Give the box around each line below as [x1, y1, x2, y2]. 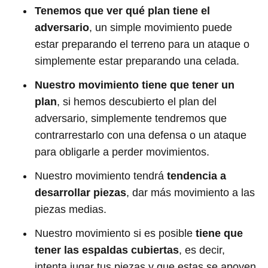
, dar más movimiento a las [126, 186, 255, 199]
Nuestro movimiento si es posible [35, 227, 196, 239]
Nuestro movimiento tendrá [35, 169, 167, 182]
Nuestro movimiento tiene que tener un [35, 78, 234, 91]
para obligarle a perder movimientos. [35, 145, 209, 158]
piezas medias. [35, 203, 106, 215]
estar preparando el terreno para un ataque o [35, 38, 249, 50]
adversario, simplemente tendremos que [35, 112, 227, 124]
